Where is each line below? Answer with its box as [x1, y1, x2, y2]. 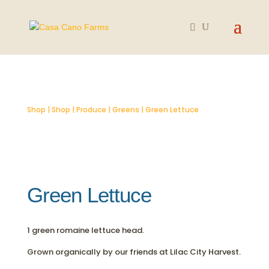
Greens [112, 104, 139, 115]
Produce [76, 104, 106, 115]
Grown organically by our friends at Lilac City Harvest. [26, 246, 241, 258]
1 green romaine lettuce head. [26, 225, 144, 236]
